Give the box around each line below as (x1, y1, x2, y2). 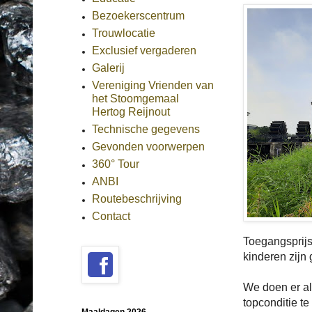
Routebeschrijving (92, 193, 182, 205)
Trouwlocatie (92, 27, 155, 39)
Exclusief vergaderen (92, 45, 196, 56)
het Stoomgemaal (92, 93, 179, 104)
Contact (92, 210, 130, 222)
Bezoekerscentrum (92, 10, 185, 22)
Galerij (92, 62, 125, 74)
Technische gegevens (92, 123, 200, 135)
